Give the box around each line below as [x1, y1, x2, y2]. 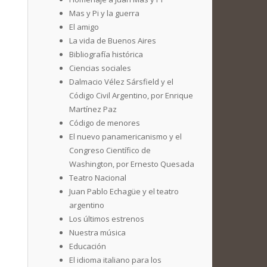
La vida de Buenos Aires [69, 35, 156, 46]
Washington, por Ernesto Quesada [69, 159, 194, 169]
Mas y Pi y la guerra [69, 8, 139, 18]
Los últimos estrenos [69, 213, 144, 224]
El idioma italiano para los [69, 254, 162, 265]
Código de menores [69, 117, 140, 128]
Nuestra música [69, 227, 126, 238]
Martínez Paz [69, 104, 117, 114]
